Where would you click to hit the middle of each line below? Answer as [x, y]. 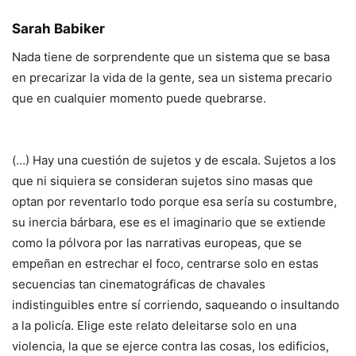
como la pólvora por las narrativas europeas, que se [157, 243]
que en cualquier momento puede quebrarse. [139, 99]
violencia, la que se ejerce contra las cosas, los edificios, [170, 346]
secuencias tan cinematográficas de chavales [139, 284]
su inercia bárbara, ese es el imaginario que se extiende [169, 222]
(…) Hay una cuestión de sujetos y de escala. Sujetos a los [174, 161]
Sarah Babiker [58, 29]
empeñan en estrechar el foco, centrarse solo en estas [165, 264]
